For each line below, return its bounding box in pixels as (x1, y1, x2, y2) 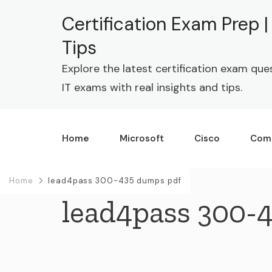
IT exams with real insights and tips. (62, 80, 242, 95)
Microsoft (120, 132, 164, 144)
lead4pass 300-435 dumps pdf (48, 175, 182, 186)
